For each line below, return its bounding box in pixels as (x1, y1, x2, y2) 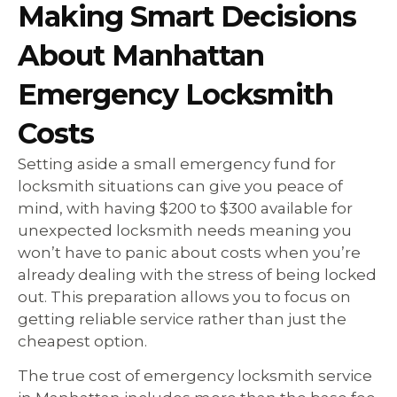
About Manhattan (18, 38, 264, 73)
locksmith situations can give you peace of (18, 177, 343, 195)
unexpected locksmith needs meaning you (18, 222, 352, 239)
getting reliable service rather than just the (18, 310, 346, 328)
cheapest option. (18, 332, 147, 350)
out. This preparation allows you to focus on (18, 288, 351, 306)
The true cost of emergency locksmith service (18, 367, 372, 385)
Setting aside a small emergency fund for (18, 155, 336, 173)
